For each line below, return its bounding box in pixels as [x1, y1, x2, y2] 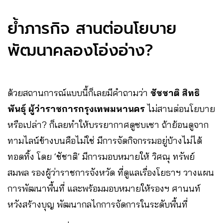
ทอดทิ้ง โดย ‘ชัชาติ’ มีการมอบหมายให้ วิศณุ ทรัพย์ [7, 151, 195, 162]
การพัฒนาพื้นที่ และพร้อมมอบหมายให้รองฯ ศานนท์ [7, 183, 201, 194]
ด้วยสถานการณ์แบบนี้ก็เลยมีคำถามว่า [7, 87, 150, 99]
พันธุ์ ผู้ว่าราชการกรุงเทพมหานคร [7, 103, 145, 114]
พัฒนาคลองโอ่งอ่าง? [7, 38, 153, 63]
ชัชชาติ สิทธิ [150, 87, 200, 99]
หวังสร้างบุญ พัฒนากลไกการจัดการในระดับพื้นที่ [7, 199, 188, 210]
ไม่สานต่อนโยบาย [145, 103, 215, 114]
